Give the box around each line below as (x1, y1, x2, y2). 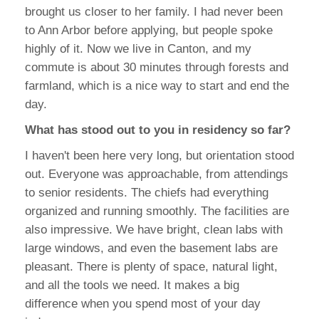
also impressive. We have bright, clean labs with (25, 223, 283, 237)
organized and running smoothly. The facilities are (25, 204, 289, 219)
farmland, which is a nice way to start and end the (25, 79, 289, 93)
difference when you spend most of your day (25, 297, 261, 311)
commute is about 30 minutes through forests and (25, 61, 288, 75)
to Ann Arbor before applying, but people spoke (25, 23, 273, 38)
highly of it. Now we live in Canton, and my (25, 42, 251, 56)
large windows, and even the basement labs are (25, 241, 278, 256)
